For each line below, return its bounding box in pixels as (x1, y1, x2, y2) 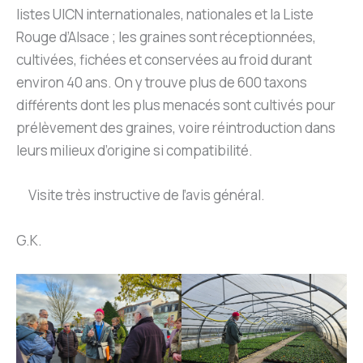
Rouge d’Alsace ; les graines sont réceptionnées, (16, 28, 316, 47)
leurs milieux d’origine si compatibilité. (16, 141, 253, 160)
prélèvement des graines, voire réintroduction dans (16, 118, 335, 138)
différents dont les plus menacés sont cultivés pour (16, 96, 335, 115)
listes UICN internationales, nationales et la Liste (16, 5, 314, 24)
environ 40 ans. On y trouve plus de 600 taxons (16, 73, 307, 92)
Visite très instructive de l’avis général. (16, 186, 270, 205)
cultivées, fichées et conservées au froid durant (16, 50, 312, 70)
